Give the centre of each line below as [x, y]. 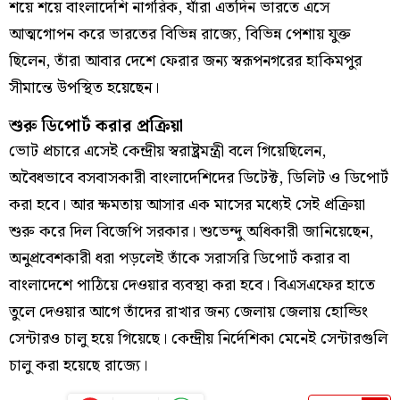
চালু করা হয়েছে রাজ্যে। [78, 365]
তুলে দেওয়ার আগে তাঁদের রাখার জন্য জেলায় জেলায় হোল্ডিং [188, 312]
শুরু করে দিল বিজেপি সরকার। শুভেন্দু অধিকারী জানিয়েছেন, [191, 231]
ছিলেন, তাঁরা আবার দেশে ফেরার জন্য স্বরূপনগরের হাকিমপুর [185, 61]
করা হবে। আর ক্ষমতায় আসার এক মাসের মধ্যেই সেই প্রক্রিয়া [187, 204]
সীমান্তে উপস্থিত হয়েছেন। [84, 87]
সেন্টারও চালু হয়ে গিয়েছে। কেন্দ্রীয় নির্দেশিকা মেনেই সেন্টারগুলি [198, 338]
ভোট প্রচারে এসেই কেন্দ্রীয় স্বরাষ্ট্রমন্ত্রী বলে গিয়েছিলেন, [167, 151]
